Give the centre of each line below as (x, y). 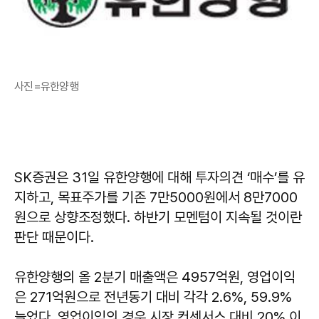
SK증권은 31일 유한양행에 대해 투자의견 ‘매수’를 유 (159, 178)
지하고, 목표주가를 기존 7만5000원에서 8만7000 (156, 198)
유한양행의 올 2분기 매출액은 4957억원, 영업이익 (155, 277)
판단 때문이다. (54, 237)
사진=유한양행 (46, 87)
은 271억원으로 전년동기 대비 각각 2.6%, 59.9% (153, 297)
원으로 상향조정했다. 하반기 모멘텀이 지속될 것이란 (158, 218)
